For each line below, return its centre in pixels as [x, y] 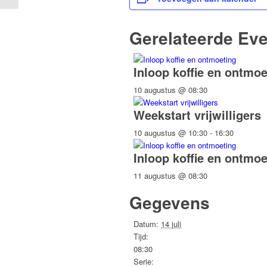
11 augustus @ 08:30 [170, 176]
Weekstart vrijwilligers [197, 115]
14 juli [171, 224]
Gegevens [170, 203]
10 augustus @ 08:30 [170, 90]
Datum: [146, 224]
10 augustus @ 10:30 [170, 133]
